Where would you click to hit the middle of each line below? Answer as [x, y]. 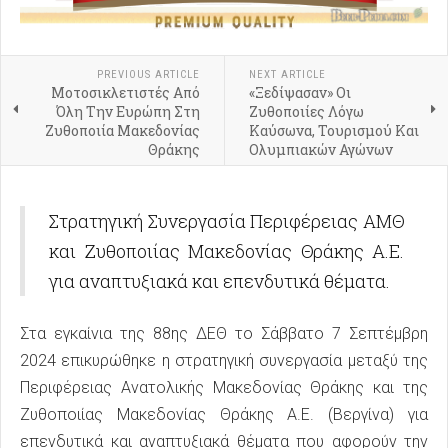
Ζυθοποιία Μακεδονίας [122, 131]
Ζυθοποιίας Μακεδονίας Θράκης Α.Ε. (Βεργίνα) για [224, 415]
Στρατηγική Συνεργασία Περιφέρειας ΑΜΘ [226, 221]
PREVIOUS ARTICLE [148, 75]
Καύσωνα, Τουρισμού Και [333, 131]
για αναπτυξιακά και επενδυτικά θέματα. [219, 281]
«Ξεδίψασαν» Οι [299, 93]
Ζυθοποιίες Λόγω [306, 112]
